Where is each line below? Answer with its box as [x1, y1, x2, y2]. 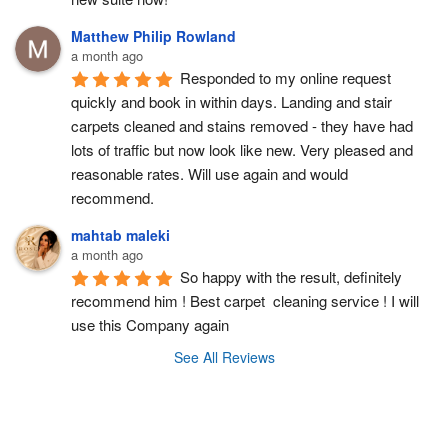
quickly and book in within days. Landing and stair [71, 91, 392, 113]
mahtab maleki [71, 225, 170, 246]
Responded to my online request [180, 67, 391, 89]
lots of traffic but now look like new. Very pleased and [71, 139, 413, 161]
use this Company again [71, 314, 229, 336]
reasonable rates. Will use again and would [71, 163, 348, 185]
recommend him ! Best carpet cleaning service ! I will [71, 290, 419, 312]
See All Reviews [173, 347, 275, 368]
